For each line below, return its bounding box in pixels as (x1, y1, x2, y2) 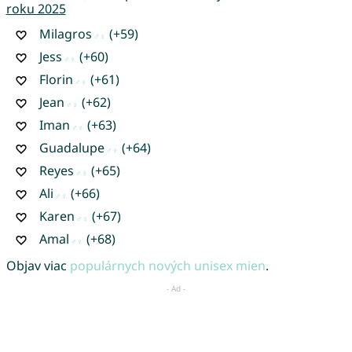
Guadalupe (38, 138, 104, 156)
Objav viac (5, 256, 70, 274)
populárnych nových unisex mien (69, 256, 266, 274)
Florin (38, 70, 73, 88)
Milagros (38, 24, 92, 42)
